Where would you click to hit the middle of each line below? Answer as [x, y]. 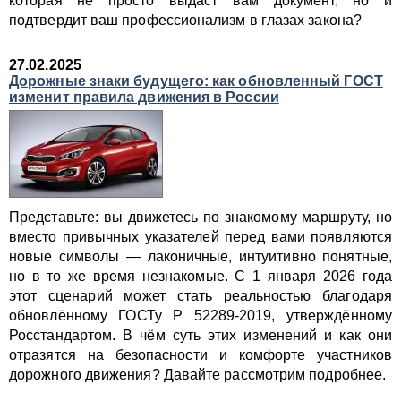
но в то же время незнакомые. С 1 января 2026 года [200, 276]
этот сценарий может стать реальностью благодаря [200, 296]
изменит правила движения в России [144, 97]
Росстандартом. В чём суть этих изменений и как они [200, 335]
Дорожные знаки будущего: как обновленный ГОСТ [196, 81]
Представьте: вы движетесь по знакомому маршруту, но [200, 217]
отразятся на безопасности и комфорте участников [200, 355]
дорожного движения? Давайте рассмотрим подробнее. [198, 375]
